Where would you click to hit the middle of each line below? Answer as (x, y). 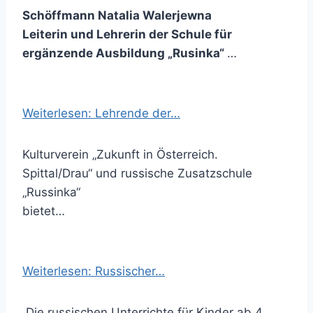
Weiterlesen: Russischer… (94, 271)
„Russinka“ (51, 192)
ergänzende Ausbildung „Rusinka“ (125, 53)
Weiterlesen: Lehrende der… (101, 113)
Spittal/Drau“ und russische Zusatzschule (137, 173)
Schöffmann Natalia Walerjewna (117, 15)
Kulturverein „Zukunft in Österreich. (120, 154)
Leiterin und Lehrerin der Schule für (127, 34)
